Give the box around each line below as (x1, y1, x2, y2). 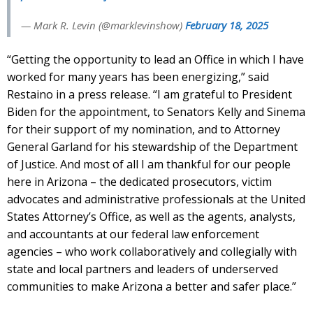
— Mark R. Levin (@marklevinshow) (21, 17, 185, 32)
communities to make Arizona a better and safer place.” (7, 278, 296, 294)
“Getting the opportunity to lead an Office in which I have (7, 51, 304, 67)
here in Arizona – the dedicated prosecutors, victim (7, 173, 272, 189)
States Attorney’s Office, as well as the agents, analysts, (7, 208, 296, 224)
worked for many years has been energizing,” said (7, 68, 269, 85)
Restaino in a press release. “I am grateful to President (7, 86, 292, 102)
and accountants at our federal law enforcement (7, 226, 259, 242)
